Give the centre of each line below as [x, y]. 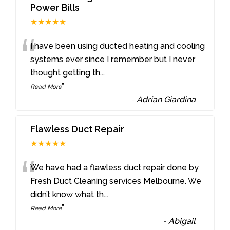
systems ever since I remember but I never [113, 59]
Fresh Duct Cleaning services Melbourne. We [116, 181]
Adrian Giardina [166, 99]
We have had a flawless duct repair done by [115, 167]
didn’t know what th [67, 194]
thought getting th [65, 72]
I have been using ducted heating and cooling [118, 46]
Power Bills [55, 7]
